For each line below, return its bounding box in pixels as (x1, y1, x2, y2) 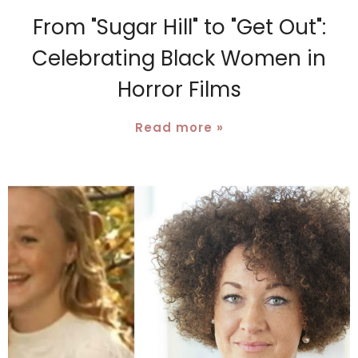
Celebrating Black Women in (32, 44, 326, 74)
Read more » (134, 119, 224, 137)
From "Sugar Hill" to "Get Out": (32, 13, 326, 42)
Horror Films (117, 75, 241, 105)
